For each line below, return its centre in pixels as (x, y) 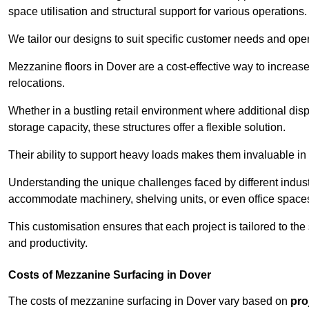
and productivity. (48, 243)
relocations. (37, 83)
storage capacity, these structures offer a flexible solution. (147, 128)
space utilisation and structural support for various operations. (158, 12)
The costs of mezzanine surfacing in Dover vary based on (149, 301)
